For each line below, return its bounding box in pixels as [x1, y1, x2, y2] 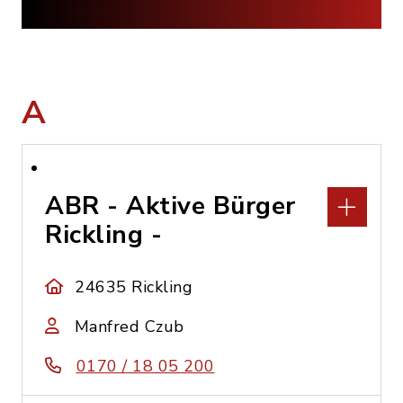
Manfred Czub [74, 316, 184, 337]
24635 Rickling [75, 276, 193, 298]
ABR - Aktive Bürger [45, 189, 296, 223]
